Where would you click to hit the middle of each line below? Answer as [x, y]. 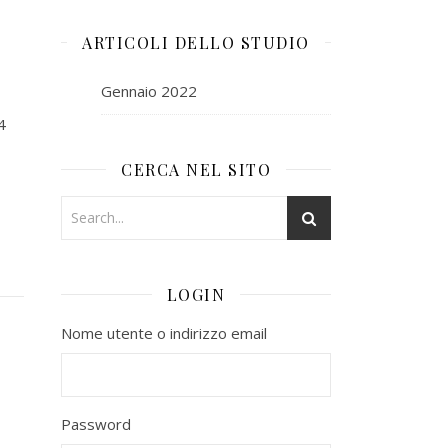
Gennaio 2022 [149, 90]
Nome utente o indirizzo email [164, 332]
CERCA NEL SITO [196, 169]
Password [96, 423]
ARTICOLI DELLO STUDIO [196, 42]
